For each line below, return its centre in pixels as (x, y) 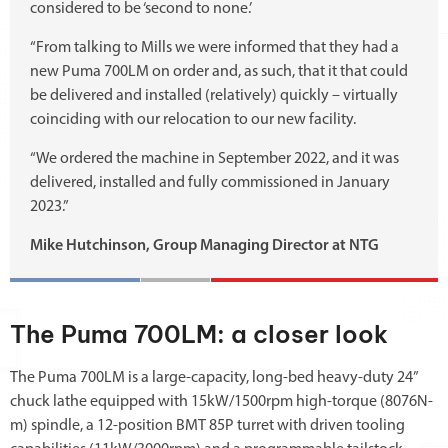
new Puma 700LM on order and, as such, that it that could (219, 72)
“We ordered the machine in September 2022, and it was (214, 159)
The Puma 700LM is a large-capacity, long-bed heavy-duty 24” (214, 378)
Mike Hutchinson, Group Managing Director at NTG (204, 246)
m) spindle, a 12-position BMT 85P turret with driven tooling (207, 426)
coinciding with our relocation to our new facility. (193, 120)
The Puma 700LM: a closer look (199, 334)
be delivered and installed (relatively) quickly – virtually (214, 96)
